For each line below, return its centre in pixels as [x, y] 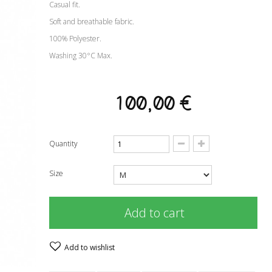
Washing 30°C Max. [80, 56]
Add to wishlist [88, 247]
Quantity [63, 144]
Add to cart [155, 213]
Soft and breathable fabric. [91, 22]
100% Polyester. [75, 39]
